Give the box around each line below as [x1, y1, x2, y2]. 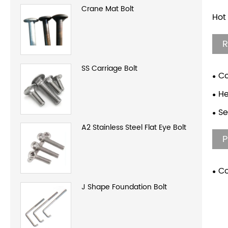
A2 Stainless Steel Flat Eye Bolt [81, 122, 186, 134]
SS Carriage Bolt [81, 62, 137, 74]
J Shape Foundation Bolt [81, 181, 167, 193]
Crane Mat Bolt [81, 3, 134, 15]
